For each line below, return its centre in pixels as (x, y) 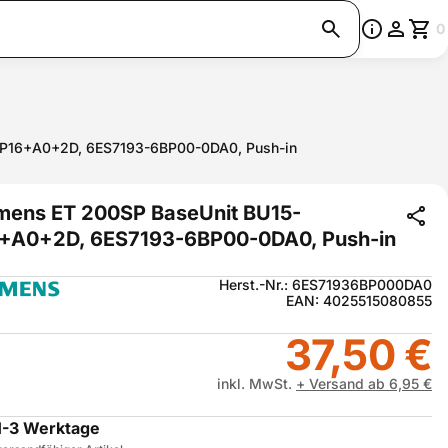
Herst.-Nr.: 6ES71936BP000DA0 (325, 284)
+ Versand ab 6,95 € (364, 383)
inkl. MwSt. (256, 383)
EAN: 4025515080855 (359, 300)
